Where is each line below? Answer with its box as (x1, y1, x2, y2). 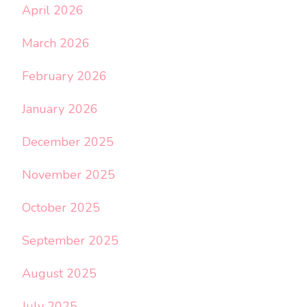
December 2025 (22, 133, 114, 150)
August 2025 (22, 265, 97, 282)
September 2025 (22, 232, 119, 249)
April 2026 (22, 1, 84, 19)
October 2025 (22, 199, 100, 216)
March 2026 (22, 34, 90, 51)
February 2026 (22, 67, 107, 84)
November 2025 (22, 166, 115, 183)
